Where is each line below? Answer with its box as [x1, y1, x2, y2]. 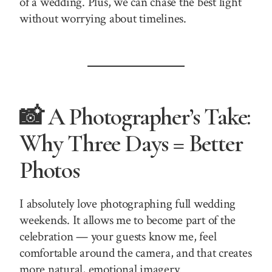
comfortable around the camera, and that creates [19, 244, 252, 261]
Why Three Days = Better [19, 128, 243, 158]
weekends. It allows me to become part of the [19, 211, 236, 228]
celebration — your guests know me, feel [19, 228, 217, 245]
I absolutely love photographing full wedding [19, 195, 236, 212]
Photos [19, 155, 80, 185]
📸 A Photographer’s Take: [19, 101, 251, 131]
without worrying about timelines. [19, 10, 186, 27]
